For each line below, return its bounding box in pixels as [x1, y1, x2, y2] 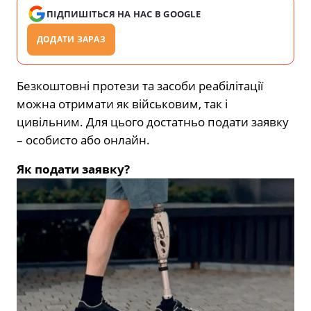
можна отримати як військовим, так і [17, 96, 228, 112]
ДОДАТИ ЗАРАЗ [37, 33, 106, 46]
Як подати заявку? [17, 161, 130, 178]
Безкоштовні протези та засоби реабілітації [17, 78, 263, 94]
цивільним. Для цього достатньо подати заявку [17, 114, 289, 131]
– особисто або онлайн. [17, 132, 150, 149]
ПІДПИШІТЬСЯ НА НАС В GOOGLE [47, 8, 201, 21]
